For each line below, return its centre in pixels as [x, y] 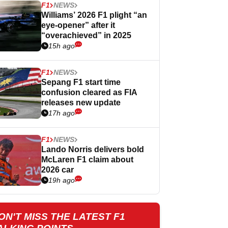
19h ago [62, 180]
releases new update [81, 103]
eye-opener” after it [78, 25]
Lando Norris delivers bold [93, 149]
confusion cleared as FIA [89, 92]
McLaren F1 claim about [87, 160]
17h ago [62, 113]
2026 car [58, 170]
